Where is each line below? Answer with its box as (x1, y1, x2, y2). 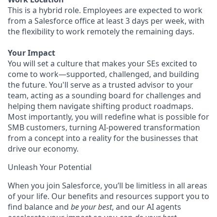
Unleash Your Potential (8, 162, 92, 172)
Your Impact (8, 47, 55, 58)
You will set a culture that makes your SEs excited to (8, 58, 197, 69)
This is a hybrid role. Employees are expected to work (8, 5, 202, 15)
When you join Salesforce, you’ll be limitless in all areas (8, 180, 207, 191)
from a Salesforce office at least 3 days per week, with (8, 15, 204, 26)
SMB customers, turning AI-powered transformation (8, 122, 200, 133)
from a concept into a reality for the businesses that (8, 133, 198, 143)
